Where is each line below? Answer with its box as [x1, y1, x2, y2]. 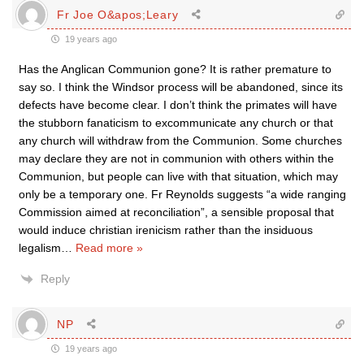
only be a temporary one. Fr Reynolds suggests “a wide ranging [19, 188, 346, 201]
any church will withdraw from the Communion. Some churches [19, 134, 342, 147]
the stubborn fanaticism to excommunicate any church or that [19, 116, 333, 129]
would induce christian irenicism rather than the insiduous [19, 223, 313, 236]
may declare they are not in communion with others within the [19, 152, 334, 165]
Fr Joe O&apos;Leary [57, 7, 179, 21]
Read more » [76, 241, 143, 254]
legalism [19, 241, 61, 254]
